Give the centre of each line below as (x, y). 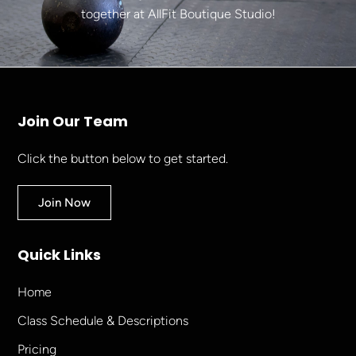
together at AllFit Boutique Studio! (178, 14)
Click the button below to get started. (123, 159)
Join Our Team (73, 122)
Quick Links (60, 255)
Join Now (65, 203)
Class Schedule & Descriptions (103, 321)
